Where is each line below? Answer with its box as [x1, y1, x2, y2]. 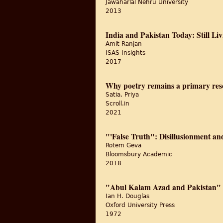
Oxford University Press [106, 202, 175, 209]
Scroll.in [106, 100, 129, 107]
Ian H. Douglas [106, 193, 149, 200]
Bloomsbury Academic [106, 151, 172, 158]
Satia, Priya [106, 91, 139, 98]
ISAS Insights [106, 49, 145, 56]
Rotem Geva [106, 142, 141, 149]
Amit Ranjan [106, 40, 142, 47]
